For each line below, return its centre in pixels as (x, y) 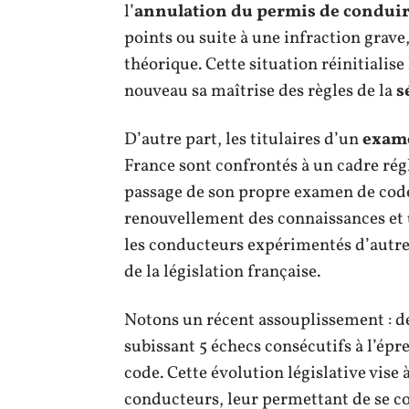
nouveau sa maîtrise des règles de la (260, 91)
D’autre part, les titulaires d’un (243, 139)
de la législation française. (222, 272)
